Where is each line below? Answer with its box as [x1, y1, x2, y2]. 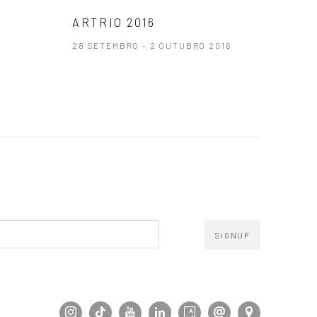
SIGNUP [215, 231, 250, 240]
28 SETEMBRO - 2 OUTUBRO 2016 [72, 40, 231, 50]
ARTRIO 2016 [72, 15, 156, 29]
